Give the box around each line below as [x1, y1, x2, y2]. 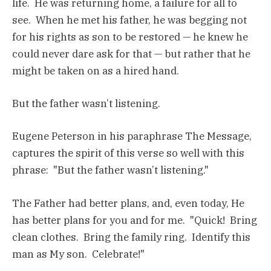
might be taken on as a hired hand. [12, 64, 179, 77]
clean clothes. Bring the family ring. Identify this [12, 230, 250, 244]
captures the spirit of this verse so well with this [12, 146, 244, 160]
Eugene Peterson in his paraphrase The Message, [12, 129, 252, 143]
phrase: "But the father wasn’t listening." [12, 163, 214, 177]
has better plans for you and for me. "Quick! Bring [12, 213, 257, 227]
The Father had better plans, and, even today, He [12, 196, 244, 210]
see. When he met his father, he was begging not [12, 13, 247, 27]
